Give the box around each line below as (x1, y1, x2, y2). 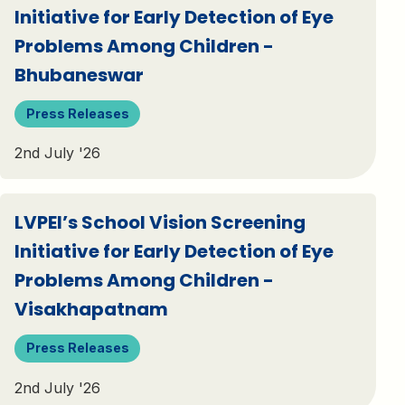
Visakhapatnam (14, 297, 168, 323)
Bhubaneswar (14, 61, 144, 88)
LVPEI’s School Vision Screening (14, 210, 306, 236)
